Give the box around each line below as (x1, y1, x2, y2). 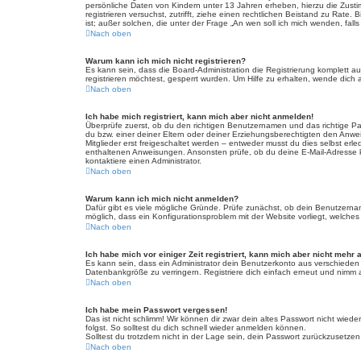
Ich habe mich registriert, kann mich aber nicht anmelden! (85, 112, 313, 121)
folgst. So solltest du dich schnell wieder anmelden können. (85, 323, 306, 332)
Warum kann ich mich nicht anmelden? (85, 194, 239, 203)
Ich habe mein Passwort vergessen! (85, 305, 227, 314)
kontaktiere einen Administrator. (85, 156, 201, 165)
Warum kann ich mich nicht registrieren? (85, 56, 246, 65)
